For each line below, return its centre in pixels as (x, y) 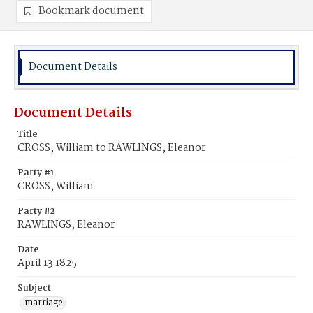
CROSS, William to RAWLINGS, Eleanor (111, 148)
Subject (34, 288)
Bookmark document (91, 11)
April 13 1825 (47, 263)
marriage (44, 303)
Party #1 (36, 173)
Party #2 (36, 211)
